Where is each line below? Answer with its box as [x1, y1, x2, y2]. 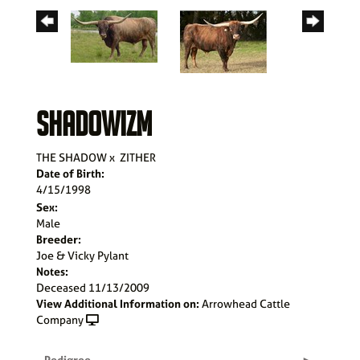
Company [36, 311, 84, 327]
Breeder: [36, 231, 81, 247]
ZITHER [120, 149, 156, 165]
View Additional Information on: [36, 295, 199, 311]
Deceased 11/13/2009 [36, 279, 149, 295]
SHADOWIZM [36, 104, 152, 143]
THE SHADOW [36, 149, 107, 165]
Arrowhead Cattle [202, 295, 290, 311]
